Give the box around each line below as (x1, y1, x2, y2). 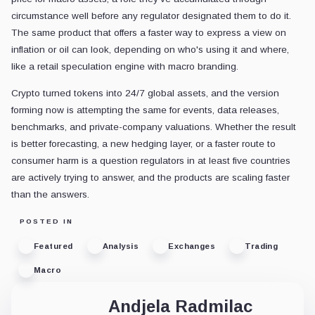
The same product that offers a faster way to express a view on (11, 27, 286, 39)
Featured (34, 241, 73, 250)
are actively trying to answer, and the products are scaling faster (11, 172, 290, 184)
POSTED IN (20, 217, 73, 226)
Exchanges (168, 241, 216, 250)
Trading (245, 241, 278, 250)
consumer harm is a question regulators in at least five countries (11, 155, 290, 167)
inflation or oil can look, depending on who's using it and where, (11, 44, 289, 56)
